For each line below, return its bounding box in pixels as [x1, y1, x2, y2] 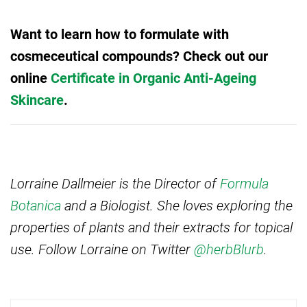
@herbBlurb [194, 240, 264, 258]
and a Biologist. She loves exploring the [61, 196, 293, 214]
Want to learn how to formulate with [10, 25, 229, 43]
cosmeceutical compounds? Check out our [10, 47, 268, 65]
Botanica [10, 196, 61, 214]
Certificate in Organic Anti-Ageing [51, 69, 256, 87]
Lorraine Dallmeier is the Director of [10, 174, 220, 193]
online [10, 69, 51, 87]
